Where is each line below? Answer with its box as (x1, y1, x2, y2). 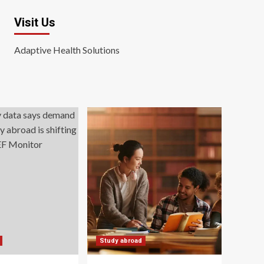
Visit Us (14, 15, 55, 29)
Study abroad (100, 237, 142, 245)
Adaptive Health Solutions (14, 44, 120, 55)
